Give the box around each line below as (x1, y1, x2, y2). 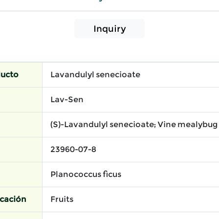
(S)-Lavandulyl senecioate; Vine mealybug (50, 120, 218, 130)
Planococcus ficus (50, 170, 121, 179)
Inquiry (93, 23, 126, 34)
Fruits (50, 195, 73, 204)
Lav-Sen (50, 95, 84, 105)
